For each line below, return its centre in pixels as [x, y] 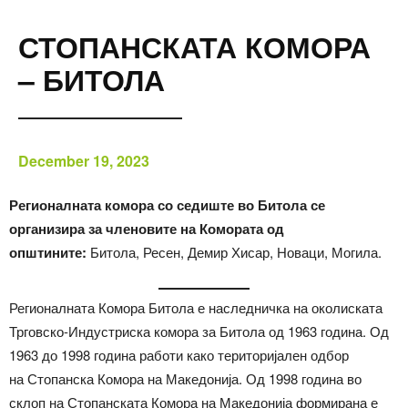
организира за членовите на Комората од [147, 228]
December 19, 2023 [84, 160]
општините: [50, 252]
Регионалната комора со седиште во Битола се [167, 204]
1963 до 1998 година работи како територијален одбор [179, 355]
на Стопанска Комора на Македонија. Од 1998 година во [185, 379]
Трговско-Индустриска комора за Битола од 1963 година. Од [199, 331]
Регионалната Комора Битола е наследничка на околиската [196, 308]
